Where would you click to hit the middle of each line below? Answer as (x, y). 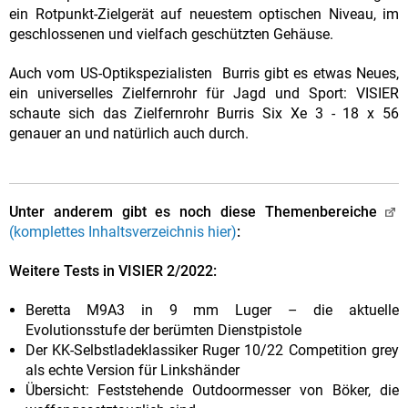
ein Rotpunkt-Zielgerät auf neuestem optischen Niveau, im (204, 15)
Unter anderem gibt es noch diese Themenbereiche (198, 212)
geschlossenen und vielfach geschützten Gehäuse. (171, 35)
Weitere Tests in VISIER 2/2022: (113, 271)
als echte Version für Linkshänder (132, 371)
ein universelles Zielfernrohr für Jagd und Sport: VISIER (204, 94)
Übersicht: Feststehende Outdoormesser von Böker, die (212, 391)
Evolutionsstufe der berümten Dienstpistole (163, 331)
